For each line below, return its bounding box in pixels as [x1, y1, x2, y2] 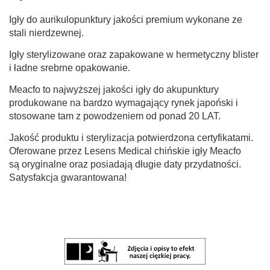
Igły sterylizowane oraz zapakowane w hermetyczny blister [9, 49, 259, 60]
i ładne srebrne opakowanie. [9, 62, 130, 73]
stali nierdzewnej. [9, 27, 84, 38]
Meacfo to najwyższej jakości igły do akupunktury [9, 84, 219, 95]
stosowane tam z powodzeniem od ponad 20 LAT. [9, 110, 221, 121]
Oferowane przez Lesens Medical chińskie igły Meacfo [9, 145, 241, 156]
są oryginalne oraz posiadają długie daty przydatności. [9, 159, 241, 169]
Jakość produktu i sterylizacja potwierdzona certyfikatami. [9, 132, 253, 143]
